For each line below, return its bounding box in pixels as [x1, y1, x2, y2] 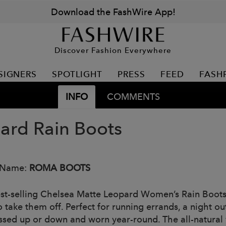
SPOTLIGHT [52, 69, 102, 79]
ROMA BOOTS [29, 162, 90, 174]
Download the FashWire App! [50, 6, 176, 18]
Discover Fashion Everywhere [54, 45, 172, 55]
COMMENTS [106, 91, 160, 102]
